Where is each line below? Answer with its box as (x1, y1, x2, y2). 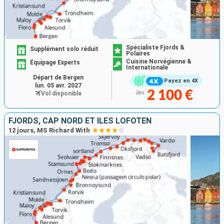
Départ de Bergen (32, 73, 83, 81)
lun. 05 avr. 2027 (34, 81, 81, 89)
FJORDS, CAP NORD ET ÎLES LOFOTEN (8, 116, 151, 126)
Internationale (126, 63, 168, 71)
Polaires (126, 50, 150, 57)
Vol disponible (40, 89, 81, 97)
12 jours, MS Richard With (8, 126, 90, 134)
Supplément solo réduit (30, 45, 99, 52)
